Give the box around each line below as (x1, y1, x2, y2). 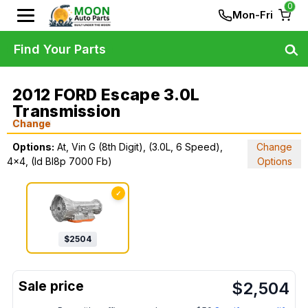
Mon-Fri (232, 8, 273, 21)
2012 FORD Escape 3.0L (12, 85, 200, 104)
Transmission (12, 102, 121, 121)
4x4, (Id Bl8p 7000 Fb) (7, 155, 112, 167)
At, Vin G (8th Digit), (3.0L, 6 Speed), (57, 141, 223, 153)
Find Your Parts (14, 41, 106, 56)
